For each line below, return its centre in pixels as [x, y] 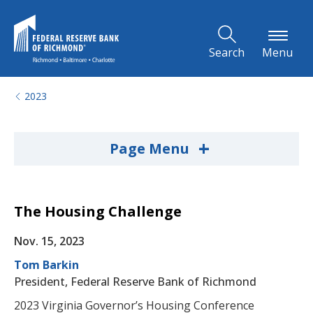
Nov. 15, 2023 [49, 241]
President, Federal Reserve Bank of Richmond [135, 282]
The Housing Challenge [98, 211]
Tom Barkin [46, 265]
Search [227, 52]
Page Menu [151, 148]
